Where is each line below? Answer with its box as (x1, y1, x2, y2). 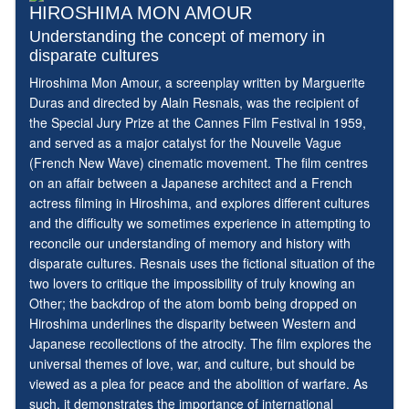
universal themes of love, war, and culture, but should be (29, 354, 355, 373)
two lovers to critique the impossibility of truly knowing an (29, 274, 355, 293)
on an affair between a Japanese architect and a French (29, 173, 352, 193)
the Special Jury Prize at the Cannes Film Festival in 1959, (29, 113, 366, 132)
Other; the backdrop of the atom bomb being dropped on (29, 294, 357, 313)
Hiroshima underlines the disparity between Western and (29, 314, 356, 333)
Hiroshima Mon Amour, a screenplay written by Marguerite (29, 73, 365, 92)
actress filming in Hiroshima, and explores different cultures (29, 194, 370, 213)
